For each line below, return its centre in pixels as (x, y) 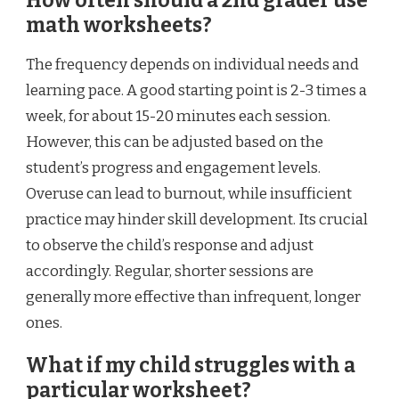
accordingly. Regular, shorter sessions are (170, 271)
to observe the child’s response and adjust (170, 245)
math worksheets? (119, 26)
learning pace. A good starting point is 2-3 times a (196, 90)
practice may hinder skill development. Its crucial (197, 219)
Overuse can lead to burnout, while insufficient (189, 193)
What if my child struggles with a (191, 365)
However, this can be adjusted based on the (175, 142)
